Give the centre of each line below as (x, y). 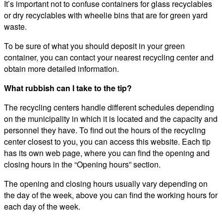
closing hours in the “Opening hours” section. (82, 165)
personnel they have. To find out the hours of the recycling (105, 130)
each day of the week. (42, 207)
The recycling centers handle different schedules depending (109, 108)
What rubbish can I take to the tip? (68, 88)
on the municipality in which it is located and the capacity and (111, 119)
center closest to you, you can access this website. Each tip (107, 142)
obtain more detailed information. (61, 69)
